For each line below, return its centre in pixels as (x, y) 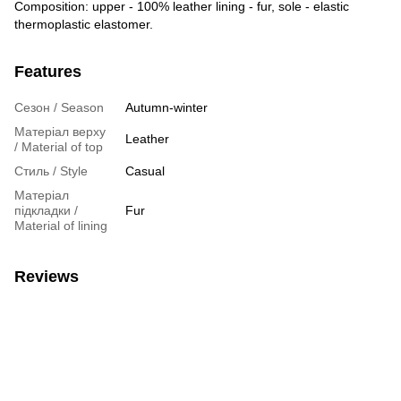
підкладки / (46, 210)
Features (48, 71)
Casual (145, 171)
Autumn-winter (166, 107)
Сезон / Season (59, 107)
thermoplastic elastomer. (84, 24)
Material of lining (61, 225)
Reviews (47, 276)
